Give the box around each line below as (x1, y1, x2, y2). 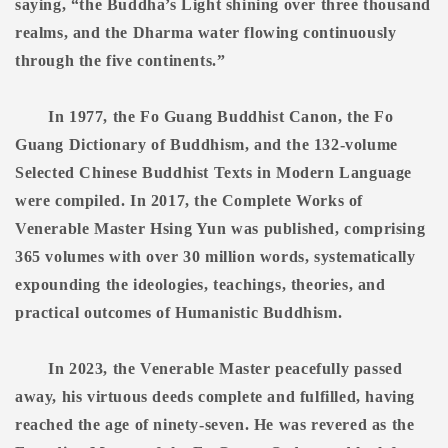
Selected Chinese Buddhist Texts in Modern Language (15, 164, 413, 182)
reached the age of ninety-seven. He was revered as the (15, 416, 415, 434)
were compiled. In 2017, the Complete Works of (15, 192, 364, 210)
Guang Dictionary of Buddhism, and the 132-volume (15, 136, 398, 154)
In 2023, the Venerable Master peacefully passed (48, 360, 403, 378)
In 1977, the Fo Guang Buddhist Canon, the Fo (48, 108, 394, 126)
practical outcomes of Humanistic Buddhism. (15, 304, 343, 322)
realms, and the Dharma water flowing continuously (15, 24, 397, 42)
